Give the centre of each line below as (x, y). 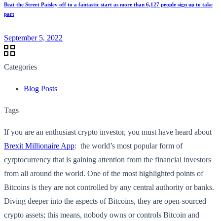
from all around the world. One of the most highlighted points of (104, 173)
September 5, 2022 (33, 37)
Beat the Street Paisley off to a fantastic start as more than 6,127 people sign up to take (108, 4)
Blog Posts (40, 88)
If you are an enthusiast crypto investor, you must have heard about (108, 132)
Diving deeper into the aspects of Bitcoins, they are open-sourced (105, 201)
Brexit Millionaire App (39, 146)
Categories (20, 67)
